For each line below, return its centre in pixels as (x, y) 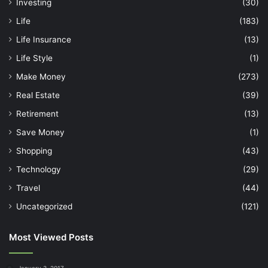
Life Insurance (44, 39)
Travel (28, 188)
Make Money (41, 76)
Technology (39, 169)
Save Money (40, 132)
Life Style (34, 58)
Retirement (37, 113)
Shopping (34, 150)
